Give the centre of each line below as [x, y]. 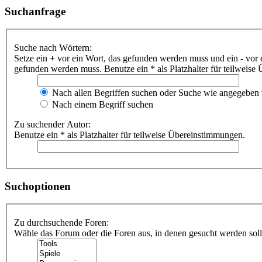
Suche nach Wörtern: [53, 48]
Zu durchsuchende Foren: [61, 223]
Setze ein [32, 58]
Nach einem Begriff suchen [101, 104]
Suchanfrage [35, 11]
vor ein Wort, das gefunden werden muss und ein [148, 58]
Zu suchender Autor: [52, 124]
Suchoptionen [38, 186]
